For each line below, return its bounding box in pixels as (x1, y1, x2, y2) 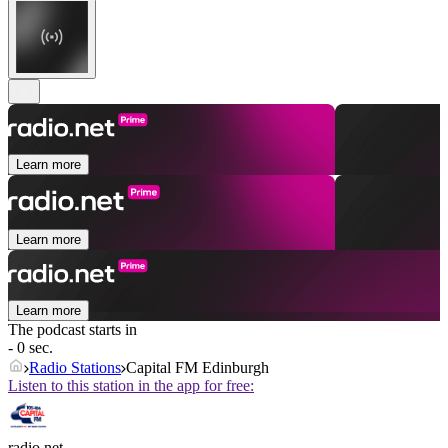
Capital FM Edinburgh (126, 359, 269, 377)
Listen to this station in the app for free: (8, 377, 254, 395)
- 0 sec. (8, 339, 53, 357)
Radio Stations (29, 359, 121, 377)
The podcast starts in (8, 321, 137, 339)
